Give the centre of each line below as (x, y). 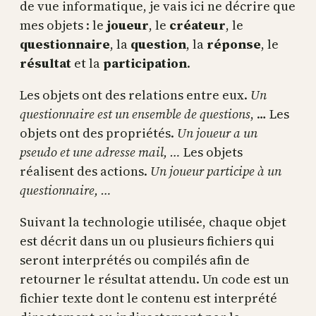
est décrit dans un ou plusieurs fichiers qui (147, 241)
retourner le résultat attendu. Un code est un (154, 279)
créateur (197, 25)
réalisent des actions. (85, 171)
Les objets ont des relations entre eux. (135, 95)
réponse (234, 44)
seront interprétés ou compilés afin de (135, 260)
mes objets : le (63, 25)
